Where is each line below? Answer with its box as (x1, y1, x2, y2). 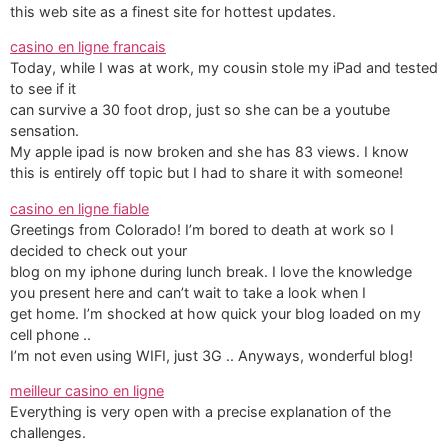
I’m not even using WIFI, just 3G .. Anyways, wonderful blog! (10, 346, 413, 364)
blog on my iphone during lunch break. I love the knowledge (10, 262, 412, 280)
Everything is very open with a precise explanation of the (10, 403, 391, 421)
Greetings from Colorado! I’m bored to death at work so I (10, 220, 394, 238)
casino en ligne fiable (10, 199, 149, 217)
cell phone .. (10, 325, 91, 343)
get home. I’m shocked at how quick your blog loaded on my (10, 304, 421, 322)
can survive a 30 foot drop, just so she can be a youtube (10, 101, 390, 119)
